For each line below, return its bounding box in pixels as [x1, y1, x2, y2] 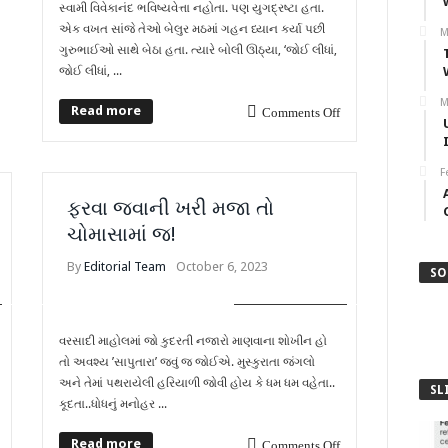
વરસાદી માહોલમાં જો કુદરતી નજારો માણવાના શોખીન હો [59, 333, 328, 348]
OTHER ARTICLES [242, 287, 338, 301]
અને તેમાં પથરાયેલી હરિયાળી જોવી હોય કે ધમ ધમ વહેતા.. [59, 375, 336, 390]
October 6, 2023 [176, 259, 269, 274]
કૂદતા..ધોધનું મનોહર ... [59, 396, 168, 411]
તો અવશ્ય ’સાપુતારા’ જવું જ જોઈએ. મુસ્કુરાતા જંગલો [59, 354, 316, 369]
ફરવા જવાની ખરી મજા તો [67, 196, 275, 220]
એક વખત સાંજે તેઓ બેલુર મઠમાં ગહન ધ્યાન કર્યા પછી [59, 22, 326, 36]
